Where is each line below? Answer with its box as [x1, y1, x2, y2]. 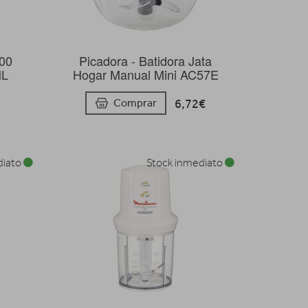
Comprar [113, 96, 157, 110]
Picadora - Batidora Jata [79, 51, 212, 69]
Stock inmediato [146, 157, 225, 170]
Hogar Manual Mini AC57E [72, 65, 219, 83]
